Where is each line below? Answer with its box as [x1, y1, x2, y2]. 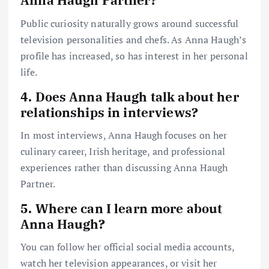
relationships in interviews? [20, 103, 199, 121]
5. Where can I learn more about [20, 200, 223, 217]
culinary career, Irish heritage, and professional [20, 144, 225, 158]
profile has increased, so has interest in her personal [20, 49, 248, 62]
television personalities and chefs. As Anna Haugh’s [20, 32, 247, 46]
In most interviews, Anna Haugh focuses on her [20, 128, 228, 142]
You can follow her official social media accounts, [20, 240, 235, 254]
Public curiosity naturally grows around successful [20, 16, 239, 30]
